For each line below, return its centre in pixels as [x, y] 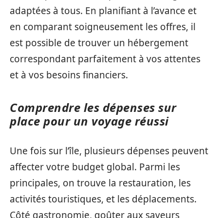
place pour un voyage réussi [89, 121]
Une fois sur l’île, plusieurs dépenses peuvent [109, 151]
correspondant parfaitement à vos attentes [105, 59]
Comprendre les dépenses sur [93, 108]
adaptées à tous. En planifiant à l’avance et [103, 11]
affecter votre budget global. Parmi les [95, 167]
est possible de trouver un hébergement [99, 43]
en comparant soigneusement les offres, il [103, 27]
